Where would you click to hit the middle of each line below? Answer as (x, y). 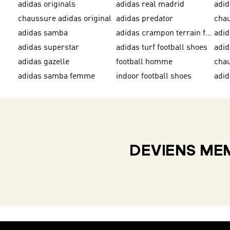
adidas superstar (49, 48)
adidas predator (145, 19)
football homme (145, 62)
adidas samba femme (56, 76)
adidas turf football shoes (162, 48)
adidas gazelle (44, 62)
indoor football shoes (154, 76)
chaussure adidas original (65, 19)
